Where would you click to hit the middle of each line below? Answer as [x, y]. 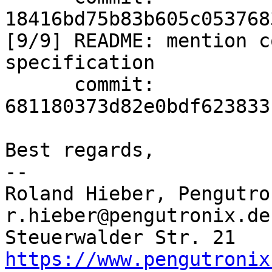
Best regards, [80, 150]
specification [80, 63]
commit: [39, 84]
